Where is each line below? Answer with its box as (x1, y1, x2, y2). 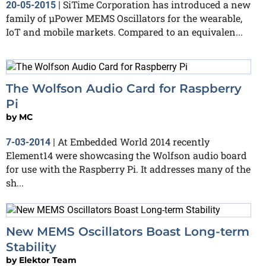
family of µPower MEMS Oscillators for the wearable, (6, 11, 242, 24)
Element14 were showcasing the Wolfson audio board (6, 148, 247, 161)
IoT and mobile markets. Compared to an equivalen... (6, 25, 243, 38)
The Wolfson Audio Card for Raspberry (6, 81, 242, 96)
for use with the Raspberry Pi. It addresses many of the (6, 162, 251, 175)
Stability (6, 240, 56, 255)
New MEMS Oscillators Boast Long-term (6, 224, 249, 239)
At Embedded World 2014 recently (58, 135, 210, 148)
